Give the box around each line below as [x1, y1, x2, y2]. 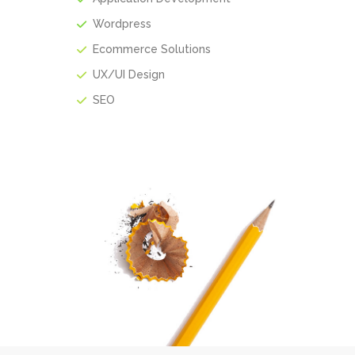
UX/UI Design [93, 68, 165, 82]
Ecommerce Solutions [93, 43, 211, 56]
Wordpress [93, 17, 151, 31]
